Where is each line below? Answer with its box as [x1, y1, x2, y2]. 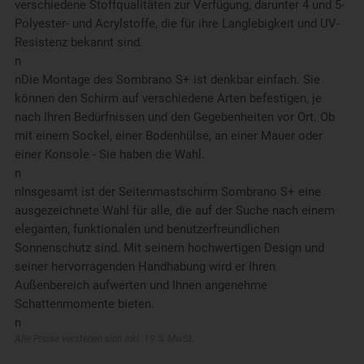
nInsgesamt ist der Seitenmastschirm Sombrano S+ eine [14, 184, 321, 200]
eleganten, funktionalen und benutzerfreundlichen [14, 222, 279, 237]
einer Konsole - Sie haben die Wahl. [14, 147, 205, 162]
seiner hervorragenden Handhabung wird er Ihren [14, 259, 275, 275]
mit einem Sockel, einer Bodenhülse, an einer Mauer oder [14, 128, 323, 144]
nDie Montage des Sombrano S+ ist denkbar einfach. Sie [14, 72, 320, 88]
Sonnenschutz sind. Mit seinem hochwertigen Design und [14, 240, 324, 256]
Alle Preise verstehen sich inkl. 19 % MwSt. [14, 333, 194, 345]
